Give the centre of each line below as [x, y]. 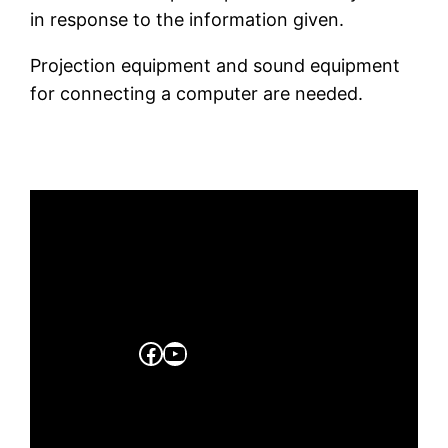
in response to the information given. [187, 20]
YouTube [210, 352]
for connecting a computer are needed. [197, 94]
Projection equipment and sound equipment [215, 66]
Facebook [193, 352]
